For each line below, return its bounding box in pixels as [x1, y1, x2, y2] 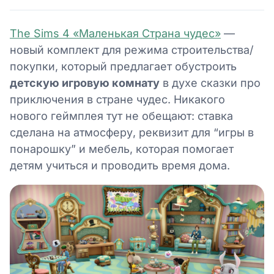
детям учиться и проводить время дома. [10, 159, 230, 172]
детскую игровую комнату [10, 76, 160, 89]
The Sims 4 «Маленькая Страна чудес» [10, 27, 221, 40]
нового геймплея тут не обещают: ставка [10, 109, 233, 122]
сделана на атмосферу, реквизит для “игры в [10, 126, 254, 139]
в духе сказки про [160, 76, 261, 89]
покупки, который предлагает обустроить [10, 60, 237, 73]
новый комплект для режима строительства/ [10, 43, 253, 56]
